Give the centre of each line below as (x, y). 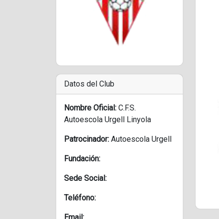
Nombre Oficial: (90, 108)
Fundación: (82, 159)
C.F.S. (127, 108)
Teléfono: (80, 198)
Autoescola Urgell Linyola (108, 120)
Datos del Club (89, 84)
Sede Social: (85, 178)
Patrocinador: (87, 139)
